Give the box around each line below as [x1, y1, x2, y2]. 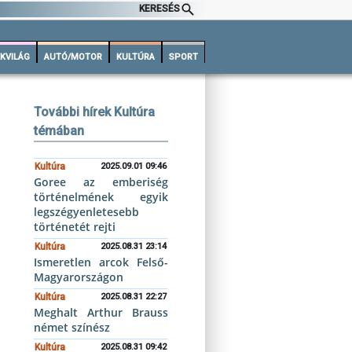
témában [34, 123, 85, 138]
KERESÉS [139, 3, 181, 15]
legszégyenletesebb [34, 204, 140, 219]
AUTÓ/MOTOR [44, 52, 102, 62]
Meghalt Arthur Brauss [34, 305, 168, 320]
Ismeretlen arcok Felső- [34, 255, 168, 269]
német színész [34, 320, 111, 335]
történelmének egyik [34, 189, 168, 204]
